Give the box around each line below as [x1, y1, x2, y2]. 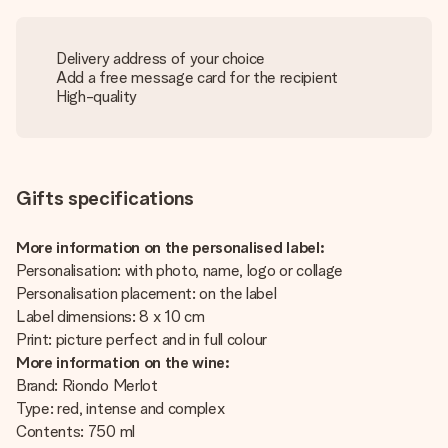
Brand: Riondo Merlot [16, 376, 158, 395]
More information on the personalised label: [16, 238, 325, 257]
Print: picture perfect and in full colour [16, 330, 267, 349]
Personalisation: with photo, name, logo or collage [16, 261, 343, 280]
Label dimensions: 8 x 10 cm [16, 307, 205, 326]
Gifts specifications [16, 186, 194, 210]
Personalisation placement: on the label [16, 284, 277, 303]
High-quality [56, 87, 138, 106]
